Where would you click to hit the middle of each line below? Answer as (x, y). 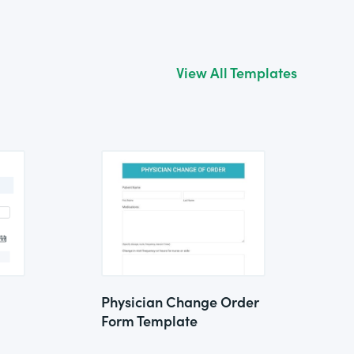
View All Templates (237, 72)
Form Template (149, 320)
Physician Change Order (180, 301)
